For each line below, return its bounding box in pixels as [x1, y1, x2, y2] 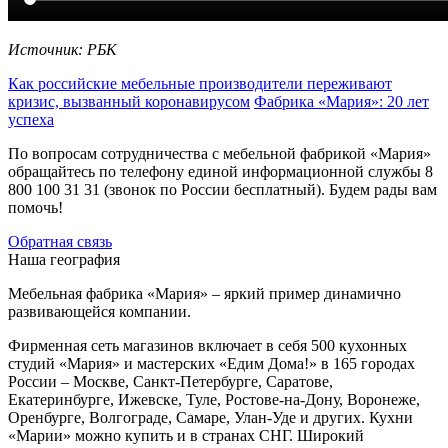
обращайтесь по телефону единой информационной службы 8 [8, 162, 433, 180]
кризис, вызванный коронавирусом [8, 92, 250, 110]
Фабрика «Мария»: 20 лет [254, 92, 429, 110]
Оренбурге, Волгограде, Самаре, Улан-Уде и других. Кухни [8, 408, 413, 426]
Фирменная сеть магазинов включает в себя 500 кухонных [8, 336, 407, 354]
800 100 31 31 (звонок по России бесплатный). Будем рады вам [8, 180, 437, 198]
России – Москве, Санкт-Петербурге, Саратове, [8, 372, 333, 390]
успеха [8, 110, 54, 128]
